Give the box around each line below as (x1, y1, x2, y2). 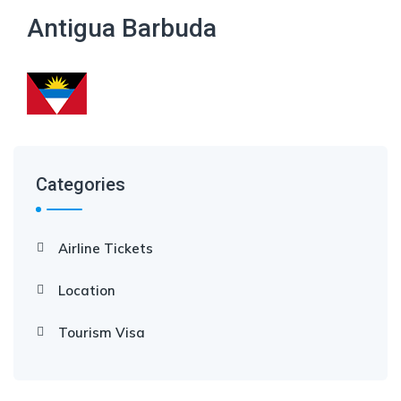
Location (58, 282, 115, 299)
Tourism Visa (58, 324, 145, 341)
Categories (36, 174, 125, 195)
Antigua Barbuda (27, 13, 217, 43)
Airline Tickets (58, 240, 153, 257)
